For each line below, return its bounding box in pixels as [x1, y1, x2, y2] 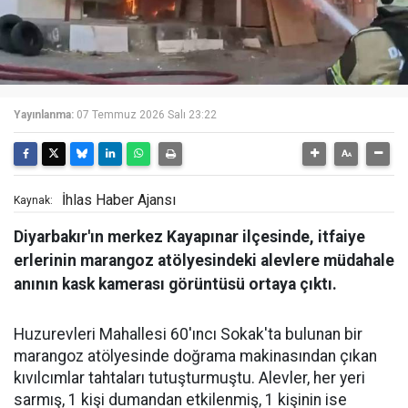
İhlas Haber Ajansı [62, 191, 176, 209]
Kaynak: [14, 194, 53, 207]
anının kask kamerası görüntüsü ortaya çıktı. [14, 275, 337, 293]
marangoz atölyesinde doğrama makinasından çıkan [14, 347, 377, 365]
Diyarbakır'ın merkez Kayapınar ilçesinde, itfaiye [14, 228, 365, 246]
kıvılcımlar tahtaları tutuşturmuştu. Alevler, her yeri [14, 369, 365, 387]
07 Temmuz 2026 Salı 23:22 [76, 108, 217, 121]
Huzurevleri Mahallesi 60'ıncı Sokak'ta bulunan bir [14, 325, 362, 343]
